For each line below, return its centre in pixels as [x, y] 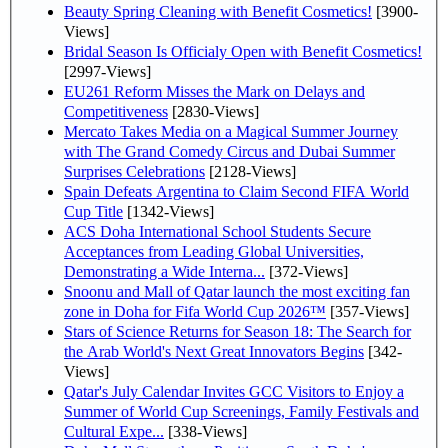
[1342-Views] [168, 211]
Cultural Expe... [114, 431]
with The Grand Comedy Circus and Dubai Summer [229, 151]
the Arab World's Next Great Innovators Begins [214, 351]
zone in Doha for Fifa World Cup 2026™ [195, 311]
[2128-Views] [250, 171]
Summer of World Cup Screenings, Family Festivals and [241, 411]
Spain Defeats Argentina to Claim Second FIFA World [236, 191]
